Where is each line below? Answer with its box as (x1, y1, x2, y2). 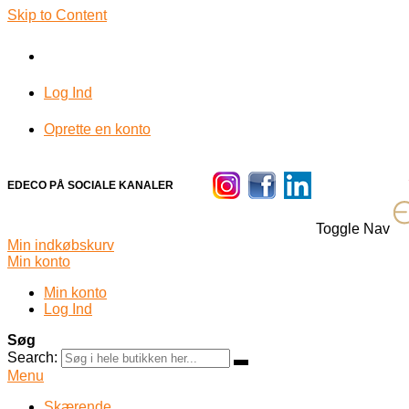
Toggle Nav (316, 221, 390, 236)
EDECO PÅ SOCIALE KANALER (7, 179, 173, 192)
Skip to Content (7, 7, 107, 23)
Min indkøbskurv (7, 237, 114, 253)
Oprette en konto (44, 121, 151, 137)
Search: (7, 350, 58, 365)
